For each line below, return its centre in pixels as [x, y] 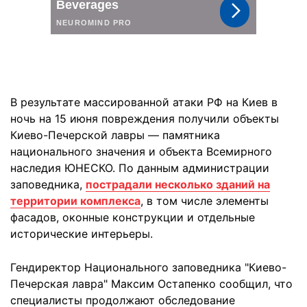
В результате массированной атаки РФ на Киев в [144, 102]
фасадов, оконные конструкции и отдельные [133, 217]
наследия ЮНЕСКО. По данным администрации [140, 168]
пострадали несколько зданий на [178, 184]
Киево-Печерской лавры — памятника [115, 135]
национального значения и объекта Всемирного [141, 151]
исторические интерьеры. [82, 234]
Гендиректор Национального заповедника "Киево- [148, 267]
